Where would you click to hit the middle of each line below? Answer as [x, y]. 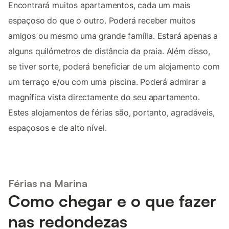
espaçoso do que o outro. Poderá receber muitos [102, 20]
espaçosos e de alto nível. [58, 128]
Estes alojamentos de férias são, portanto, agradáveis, [111, 112]
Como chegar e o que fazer [112, 201]
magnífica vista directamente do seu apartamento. [104, 97]
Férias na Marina [48, 184]
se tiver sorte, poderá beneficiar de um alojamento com [114, 66]
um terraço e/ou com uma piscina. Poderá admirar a [107, 82]
